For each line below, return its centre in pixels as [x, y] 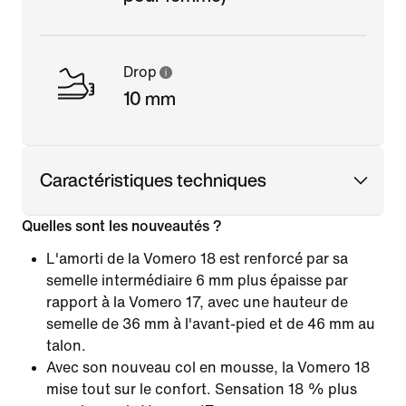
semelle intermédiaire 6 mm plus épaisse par [197, 280]
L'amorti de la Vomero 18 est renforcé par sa [197, 258]
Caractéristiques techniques [153, 179]
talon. [66, 345]
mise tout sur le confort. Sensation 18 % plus [202, 389]
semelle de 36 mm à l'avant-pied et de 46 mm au [211, 324]
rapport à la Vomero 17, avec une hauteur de [197, 302]
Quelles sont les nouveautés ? [122, 226]
